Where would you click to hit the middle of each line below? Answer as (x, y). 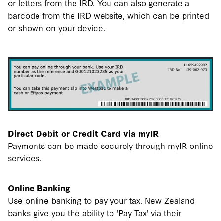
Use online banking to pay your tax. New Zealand (101, 200)
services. (25, 158)
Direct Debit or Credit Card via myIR (83, 133)
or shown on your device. (58, 27)
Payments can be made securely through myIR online (110, 146)
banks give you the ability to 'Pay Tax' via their (94, 213)
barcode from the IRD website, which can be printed (109, 15)
